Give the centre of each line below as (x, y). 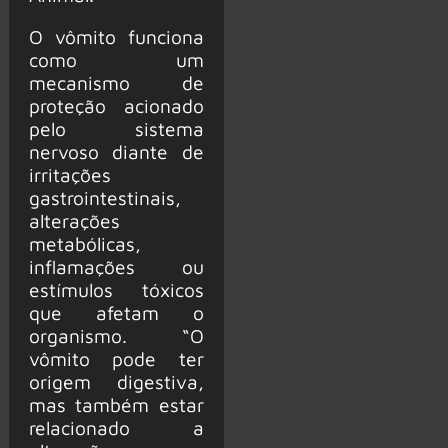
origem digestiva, (116, 381)
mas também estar (116, 404)
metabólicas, (84, 243)
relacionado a (116, 427)
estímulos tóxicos (116, 289)
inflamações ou (116, 266)
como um (116, 59)
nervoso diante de (116, 151)
